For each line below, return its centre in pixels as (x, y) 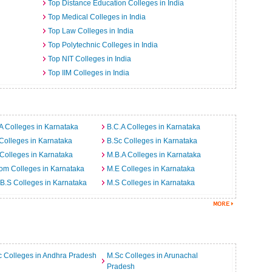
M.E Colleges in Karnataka (151, 169)
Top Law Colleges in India (91, 31)
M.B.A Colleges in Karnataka (154, 155)
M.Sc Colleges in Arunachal (152, 256)
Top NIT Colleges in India (90, 59)
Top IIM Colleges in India (89, 73)
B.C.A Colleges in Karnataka (153, 127)
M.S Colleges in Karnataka (151, 183)
